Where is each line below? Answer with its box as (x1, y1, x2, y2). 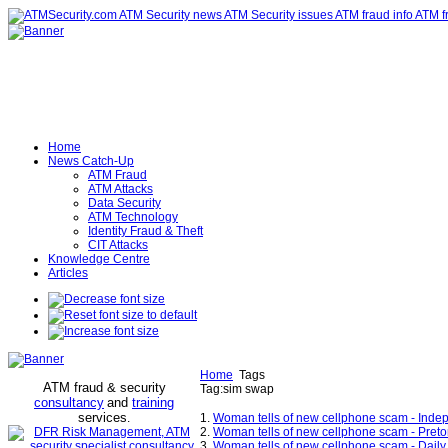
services (78, 410, 127, 425)
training (132, 395, 174, 410)
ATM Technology (88, 210, 178, 224)
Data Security (88, 196, 161, 210)
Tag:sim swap (200, 382, 274, 396)
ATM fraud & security (42, 380, 166, 395)
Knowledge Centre (48, 252, 150, 266)
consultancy (34, 395, 104, 410)
